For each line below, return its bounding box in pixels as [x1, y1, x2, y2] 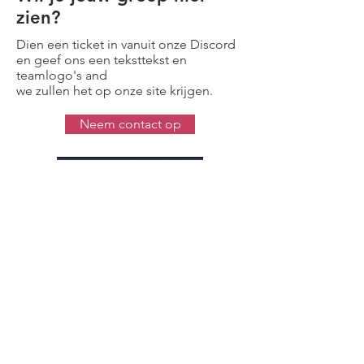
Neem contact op [79, 115, 181, 132]
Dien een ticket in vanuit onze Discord [16, 36, 236, 52]
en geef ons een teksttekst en [16, 51, 187, 67]
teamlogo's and [16, 67, 110, 83]
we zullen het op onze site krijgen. [16, 82, 213, 98]
